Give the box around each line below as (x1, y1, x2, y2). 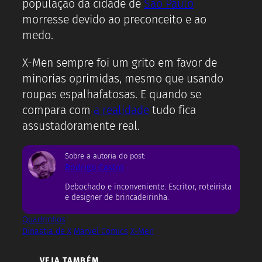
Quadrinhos (22, 215, 65, 225)
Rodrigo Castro (65, 162, 124, 173)
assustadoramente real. (22, 119, 140, 133)
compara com (22, 103, 94, 117)
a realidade (93, 103, 149, 117)
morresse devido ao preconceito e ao (22, 12, 206, 26)
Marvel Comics (73, 226, 128, 237)
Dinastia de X (22, 226, 71, 237)
